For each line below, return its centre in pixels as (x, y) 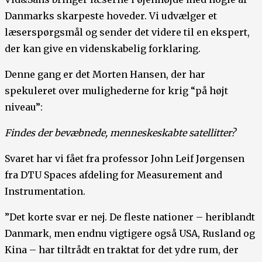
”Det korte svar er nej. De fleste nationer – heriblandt (130, 217)
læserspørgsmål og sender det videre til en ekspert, (127, 32)
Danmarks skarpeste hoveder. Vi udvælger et (111, 16)
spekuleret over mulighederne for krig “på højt (116, 91)
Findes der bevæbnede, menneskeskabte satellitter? (120, 133)
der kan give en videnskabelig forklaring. (103, 49)
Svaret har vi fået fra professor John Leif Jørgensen (125, 159)
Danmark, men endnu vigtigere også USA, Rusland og (130, 234)
